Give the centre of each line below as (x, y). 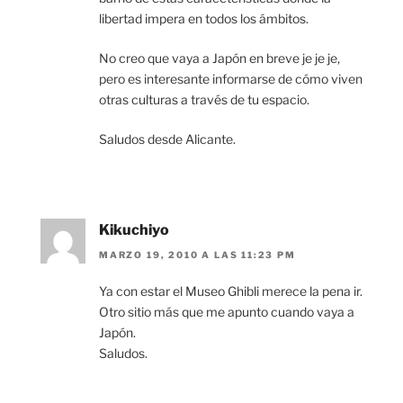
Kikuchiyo (134, 229)
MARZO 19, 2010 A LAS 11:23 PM (197, 255)
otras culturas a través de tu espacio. (204, 99)
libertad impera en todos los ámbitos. (204, 18)
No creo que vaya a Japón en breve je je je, (219, 58)
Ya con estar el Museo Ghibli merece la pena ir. (231, 291)
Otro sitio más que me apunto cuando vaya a (227, 312)
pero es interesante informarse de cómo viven (231, 78)
